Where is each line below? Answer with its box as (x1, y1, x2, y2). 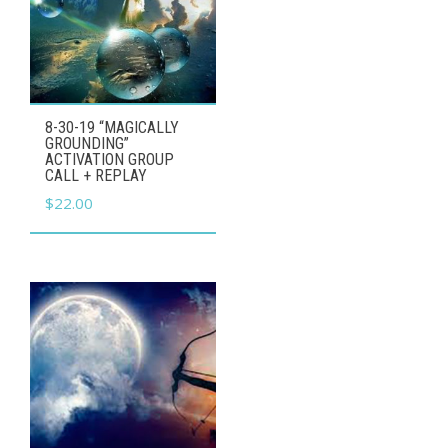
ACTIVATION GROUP (45, 150, 174, 170)
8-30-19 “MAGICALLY (45, 118, 179, 138)
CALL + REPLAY (45, 166, 147, 186)
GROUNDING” (45, 134, 129, 154)
